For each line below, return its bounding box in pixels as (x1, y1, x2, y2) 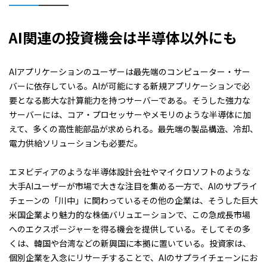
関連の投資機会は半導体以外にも (23, 26, 237, 48)
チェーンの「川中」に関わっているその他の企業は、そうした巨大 (9, 194, 258, 206)
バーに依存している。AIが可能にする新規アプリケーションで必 (9, 79, 250, 92)
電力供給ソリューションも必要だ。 (9, 136, 142, 149)
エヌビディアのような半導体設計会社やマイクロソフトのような (9, 165, 250, 178)
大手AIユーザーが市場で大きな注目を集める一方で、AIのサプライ (9, 179, 257, 192)
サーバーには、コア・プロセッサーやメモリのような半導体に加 (9, 108, 251, 120)
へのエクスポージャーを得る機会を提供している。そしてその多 (9, 222, 250, 235)
